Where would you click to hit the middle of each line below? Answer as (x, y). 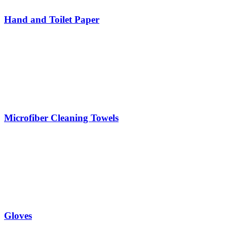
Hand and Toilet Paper (52, 20)
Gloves (18, 216)
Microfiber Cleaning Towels (61, 118)
